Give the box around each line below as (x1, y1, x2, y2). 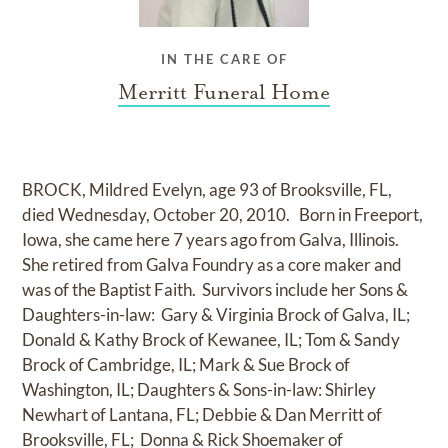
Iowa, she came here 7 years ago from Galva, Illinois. (22, 228, 403, 250)
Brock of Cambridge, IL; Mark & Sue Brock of (22, 353, 351, 375)
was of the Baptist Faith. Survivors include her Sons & (22, 278, 409, 300)
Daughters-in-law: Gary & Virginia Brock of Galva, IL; (22, 303, 411, 325)
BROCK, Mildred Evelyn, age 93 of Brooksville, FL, (22, 178, 393, 200)
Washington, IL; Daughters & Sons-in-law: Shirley (22, 378, 377, 400)
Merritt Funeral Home (118, 78, 330, 105)
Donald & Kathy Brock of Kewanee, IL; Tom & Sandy (22, 328, 401, 350)
